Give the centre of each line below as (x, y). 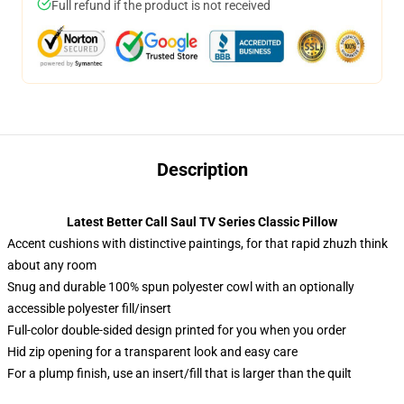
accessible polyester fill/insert (89, 308)
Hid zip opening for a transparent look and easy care (152, 352)
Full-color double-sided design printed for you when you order (177, 330)
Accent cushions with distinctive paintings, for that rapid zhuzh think (197, 243)
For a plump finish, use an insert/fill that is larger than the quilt (179, 373)
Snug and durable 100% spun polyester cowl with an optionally (181, 287)
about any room (52, 265)
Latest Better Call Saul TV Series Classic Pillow (202, 222)
